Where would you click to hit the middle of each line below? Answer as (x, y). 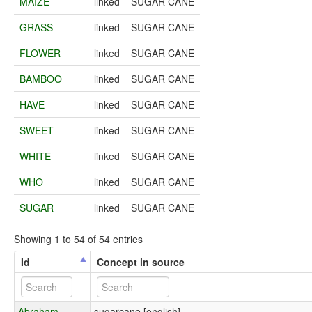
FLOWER (40, 53)
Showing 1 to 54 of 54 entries (78, 239)
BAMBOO (41, 79)
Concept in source (141, 262)
